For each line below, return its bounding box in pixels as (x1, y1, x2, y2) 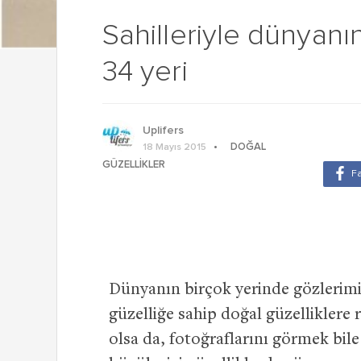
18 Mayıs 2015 (143, 142, 206, 152)
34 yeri (102, 56, 188, 87)
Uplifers (143, 124, 184, 136)
